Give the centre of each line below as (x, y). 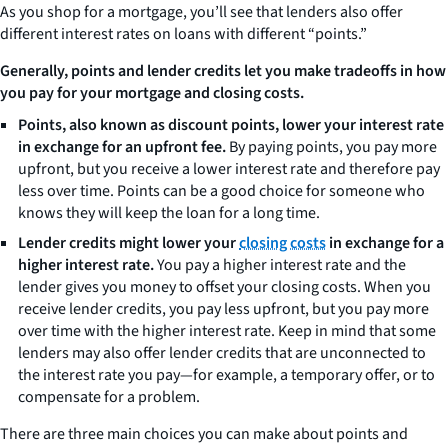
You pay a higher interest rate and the (280, 265)
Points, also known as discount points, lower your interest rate (231, 125)
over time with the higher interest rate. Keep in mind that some (227, 331)
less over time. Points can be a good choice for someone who (221, 191)
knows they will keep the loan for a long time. (169, 213)
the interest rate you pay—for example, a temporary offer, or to (226, 375)
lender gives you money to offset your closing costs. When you (224, 287)
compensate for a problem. (109, 397)
